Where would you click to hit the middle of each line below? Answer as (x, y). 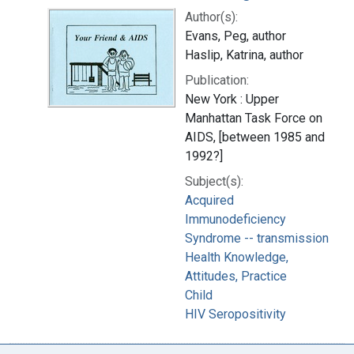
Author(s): (211, 17)
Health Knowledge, (237, 257)
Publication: (217, 80)
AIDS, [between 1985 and (255, 137)
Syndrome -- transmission (257, 238)
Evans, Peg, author (235, 36)
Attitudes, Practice (236, 276)
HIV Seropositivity (235, 314)
